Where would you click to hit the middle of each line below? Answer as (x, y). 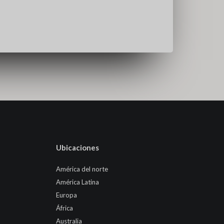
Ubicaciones (77, 147)
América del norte (82, 169)
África (64, 208)
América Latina (77, 182)
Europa (66, 195)
